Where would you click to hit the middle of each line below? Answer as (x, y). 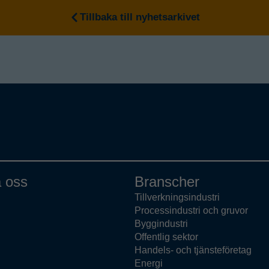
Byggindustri (161, 224)
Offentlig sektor (166, 237)
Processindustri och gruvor (191, 211)
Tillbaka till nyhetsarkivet (140, 17)
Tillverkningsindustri (177, 198)
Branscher (167, 182)
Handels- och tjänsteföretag (193, 250)
